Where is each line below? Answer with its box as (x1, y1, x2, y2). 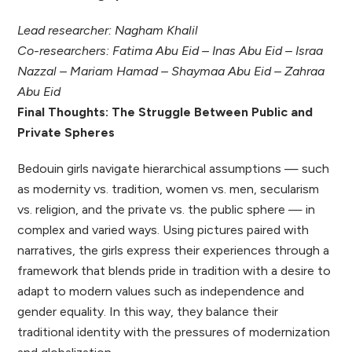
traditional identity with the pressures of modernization (17, 324, 331, 340)
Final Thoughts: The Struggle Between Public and (17, 104, 313, 120)
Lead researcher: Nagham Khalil (17, 23, 199, 38)
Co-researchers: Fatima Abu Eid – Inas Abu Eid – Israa (17, 43, 324, 59)
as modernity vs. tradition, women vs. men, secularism (17, 181, 320, 197)
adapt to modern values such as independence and (17, 284, 305, 299)
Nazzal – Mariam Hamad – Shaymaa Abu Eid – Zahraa (17, 64, 325, 79)
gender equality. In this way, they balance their (17, 304, 279, 320)
